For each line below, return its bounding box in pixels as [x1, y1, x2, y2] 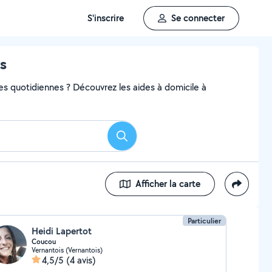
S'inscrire [87, 12, 124, 24]
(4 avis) [66, 254, 96, 267]
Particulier [188, 216, 222, 226]
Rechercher [121, 133, 167, 146]
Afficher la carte [135, 177, 200, 190]
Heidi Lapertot [31, 225, 92, 237]
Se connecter [171, 12, 225, 24]
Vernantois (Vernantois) [31, 245, 103, 254]
